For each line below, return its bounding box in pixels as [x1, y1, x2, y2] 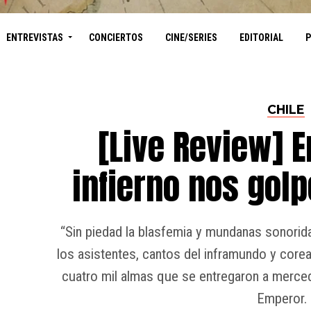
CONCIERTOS [88, 31, 143, 43]
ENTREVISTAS [6, 31, 63, 43]
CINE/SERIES [165, 31, 217, 43]
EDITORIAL [239, 31, 283, 43]
